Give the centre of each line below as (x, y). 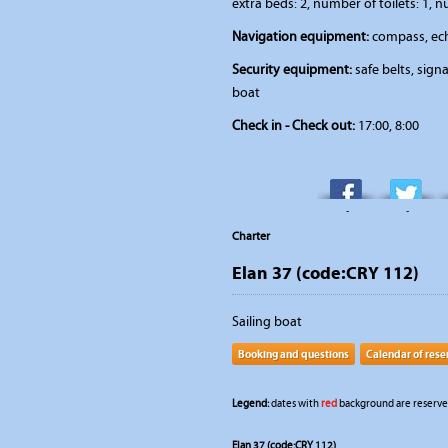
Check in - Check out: (293, 125)
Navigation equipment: (300, 36)
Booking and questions (293, 354)
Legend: (250, 403)
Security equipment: (292, 69)
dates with (295, 403)
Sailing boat (267, 321)
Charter (251, 236)
